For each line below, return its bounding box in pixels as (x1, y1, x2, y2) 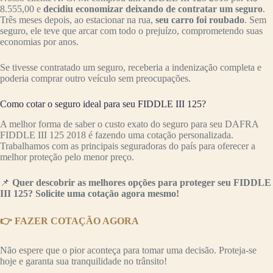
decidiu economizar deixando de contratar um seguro (43, 3, 263, 14)
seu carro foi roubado (153, 14, 244, 25)
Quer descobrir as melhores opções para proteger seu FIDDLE (12, 177, 271, 188)
